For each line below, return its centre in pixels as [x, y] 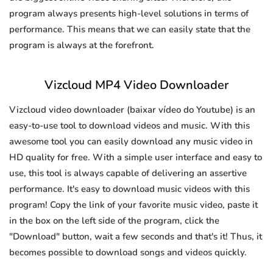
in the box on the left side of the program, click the [114, 221]
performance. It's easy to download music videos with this [129, 189]
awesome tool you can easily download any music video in [131, 142]
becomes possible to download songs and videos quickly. [128, 253]
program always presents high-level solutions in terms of [129, 14]
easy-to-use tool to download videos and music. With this [129, 126]
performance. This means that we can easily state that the [130, 30]
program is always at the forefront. [82, 45]
